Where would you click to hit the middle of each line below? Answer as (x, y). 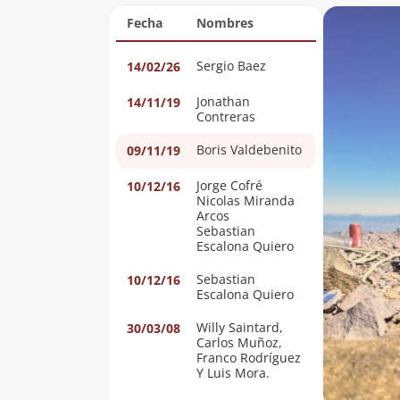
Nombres (225, 23)
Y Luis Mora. (233, 373)
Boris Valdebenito (266, 150)
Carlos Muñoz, (239, 343)
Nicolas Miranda (246, 201)
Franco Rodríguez (249, 358)
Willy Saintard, (240, 328)
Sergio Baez (231, 66)
